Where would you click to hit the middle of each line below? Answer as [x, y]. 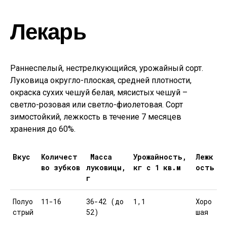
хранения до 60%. [43, 129]
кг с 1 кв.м [157, 167]
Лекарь [48, 31]
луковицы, [106, 167]
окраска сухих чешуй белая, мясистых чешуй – [99, 92]
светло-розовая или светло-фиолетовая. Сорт [97, 105]
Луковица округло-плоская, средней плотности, [101, 80]
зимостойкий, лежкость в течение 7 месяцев [96, 117]
